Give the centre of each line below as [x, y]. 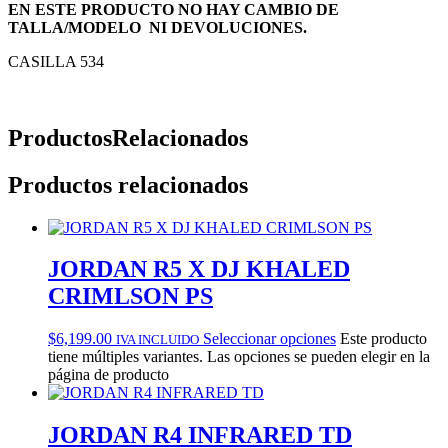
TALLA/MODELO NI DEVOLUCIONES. [159, 27]
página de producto [108, 375]
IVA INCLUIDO [157, 340]
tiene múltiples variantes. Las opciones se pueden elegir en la [239, 357]
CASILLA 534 [56, 61]
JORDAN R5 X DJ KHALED [199, 269]
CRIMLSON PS [130, 296]
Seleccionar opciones [269, 339]
